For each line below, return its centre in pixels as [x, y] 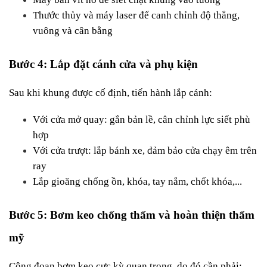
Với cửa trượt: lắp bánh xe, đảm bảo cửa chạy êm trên [145, 150]
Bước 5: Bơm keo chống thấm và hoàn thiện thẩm [132, 215]
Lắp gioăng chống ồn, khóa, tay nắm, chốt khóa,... [137, 181]
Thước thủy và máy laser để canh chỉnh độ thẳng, [136, 15]
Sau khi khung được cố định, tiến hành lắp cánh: [111, 92]
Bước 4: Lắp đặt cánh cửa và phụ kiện [103, 64]
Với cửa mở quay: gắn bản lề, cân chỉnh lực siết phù [142, 119]
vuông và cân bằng [73, 30]
